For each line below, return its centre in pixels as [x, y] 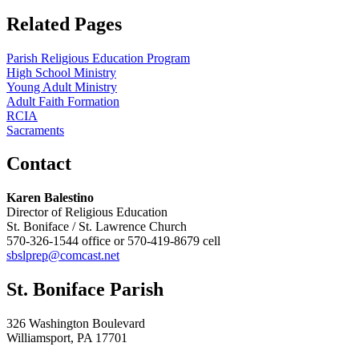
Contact [39, 164]
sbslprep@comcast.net [63, 256]
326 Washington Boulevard [76, 324]
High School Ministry [61, 72]
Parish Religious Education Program [98, 58]
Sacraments [35, 130]
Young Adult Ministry [62, 87]
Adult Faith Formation [63, 101]
